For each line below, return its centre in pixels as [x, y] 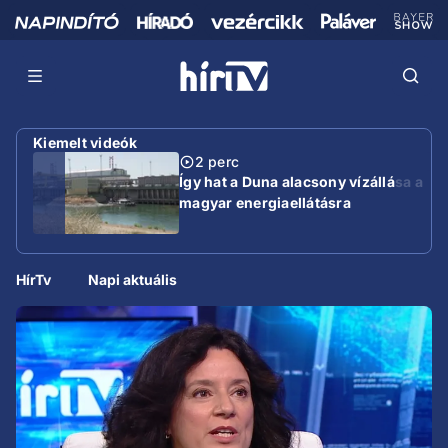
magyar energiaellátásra [265, 202]
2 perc [217, 161]
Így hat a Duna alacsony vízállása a [301, 181]
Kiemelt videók [85, 142]
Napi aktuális [133, 279]
